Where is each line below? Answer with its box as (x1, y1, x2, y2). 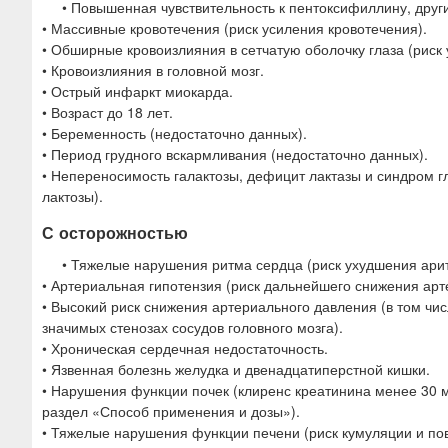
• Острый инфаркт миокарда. (42, 81, 233, 102)
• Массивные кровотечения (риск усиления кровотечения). (42, 18, 427, 39)
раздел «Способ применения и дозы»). (42, 400, 300, 421)
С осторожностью (42, 221, 188, 245)
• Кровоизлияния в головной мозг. (42, 60, 264, 81)
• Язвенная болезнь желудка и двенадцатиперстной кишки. (42, 358, 430, 379)
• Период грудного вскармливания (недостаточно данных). (42, 144, 428, 165)
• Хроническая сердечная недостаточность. (42, 337, 328, 358)
